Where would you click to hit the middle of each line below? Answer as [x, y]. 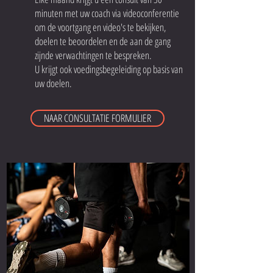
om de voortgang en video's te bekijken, [101, 27]
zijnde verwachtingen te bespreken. [93, 55]
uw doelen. [53, 83]
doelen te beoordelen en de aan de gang [103, 41]
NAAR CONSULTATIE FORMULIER [97, 118]
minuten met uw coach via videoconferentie [107, 13]
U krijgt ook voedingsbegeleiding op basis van [109, 69]
